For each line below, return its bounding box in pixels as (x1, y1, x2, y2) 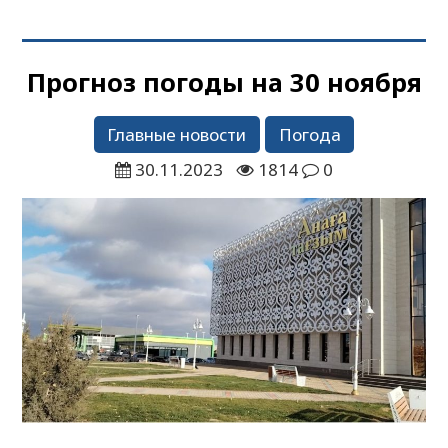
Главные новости (107, 122, 247, 146)
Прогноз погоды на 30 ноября (26, 64, 422, 99)
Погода (278, 122, 341, 146)
